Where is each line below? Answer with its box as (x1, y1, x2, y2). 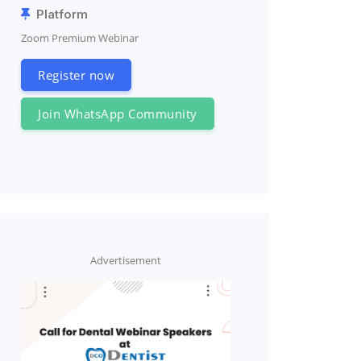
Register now (38, 67, 114, 83)
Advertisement (90, 253, 161, 268)
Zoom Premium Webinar (21, 31, 139, 45)
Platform (30, 6, 88, 22)
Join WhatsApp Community (38, 106, 197, 122)
